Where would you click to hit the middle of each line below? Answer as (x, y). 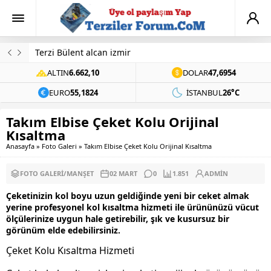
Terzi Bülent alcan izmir (83, 52)
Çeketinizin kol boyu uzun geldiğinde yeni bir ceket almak (128, 196)
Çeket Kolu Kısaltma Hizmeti (70, 250)
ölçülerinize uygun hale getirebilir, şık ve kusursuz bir (118, 219)
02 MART (123, 173)
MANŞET (80, 173)
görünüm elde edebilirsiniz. (63, 230)
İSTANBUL (204, 93)
